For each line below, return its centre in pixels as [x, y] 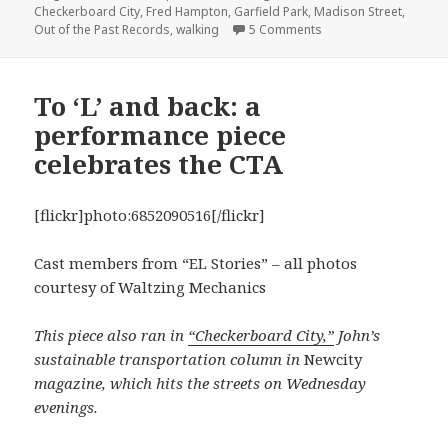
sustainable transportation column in [169, 358]
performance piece [160, 134]
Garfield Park [271, 12]
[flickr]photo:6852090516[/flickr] [150, 214]
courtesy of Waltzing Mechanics [150, 286]
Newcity [333, 358]
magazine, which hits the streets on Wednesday [200, 382]
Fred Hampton [187, 12]
